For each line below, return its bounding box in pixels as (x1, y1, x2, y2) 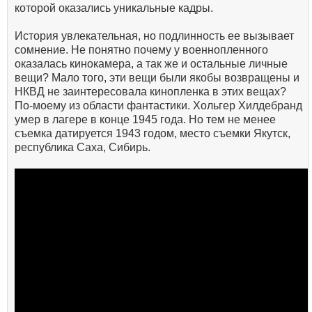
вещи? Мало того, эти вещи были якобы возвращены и (15, 72, 299, 84)
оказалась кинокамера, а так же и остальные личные (15, 58, 288, 70)
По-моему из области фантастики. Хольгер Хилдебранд (15, 100, 302, 112)
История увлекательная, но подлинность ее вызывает (15, 30, 294, 42)
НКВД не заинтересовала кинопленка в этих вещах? (15, 86, 286, 98)
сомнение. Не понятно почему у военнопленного (15, 44, 268, 56)
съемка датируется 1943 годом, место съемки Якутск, (15, 127, 290, 140)
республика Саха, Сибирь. (15, 141, 150, 154)
